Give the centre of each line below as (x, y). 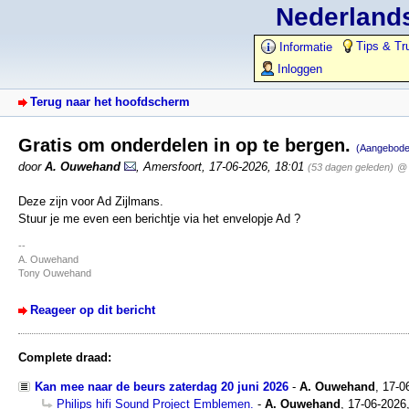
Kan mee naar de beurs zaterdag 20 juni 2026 (162, 387)
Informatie (304, 47)
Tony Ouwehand (55, 273)
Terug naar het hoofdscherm (110, 102)
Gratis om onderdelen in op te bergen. (187, 145)
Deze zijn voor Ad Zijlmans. (91, 201)
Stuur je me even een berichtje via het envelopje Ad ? (159, 218)
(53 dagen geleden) (351, 167)
